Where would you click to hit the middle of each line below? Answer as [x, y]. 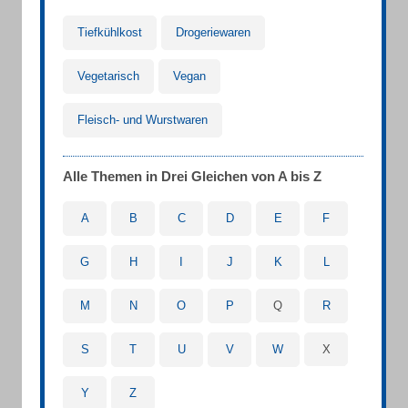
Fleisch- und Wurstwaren [143, 120]
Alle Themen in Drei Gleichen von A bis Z [192, 176]
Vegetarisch [108, 76]
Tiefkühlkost [110, 32]
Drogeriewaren [213, 32]
